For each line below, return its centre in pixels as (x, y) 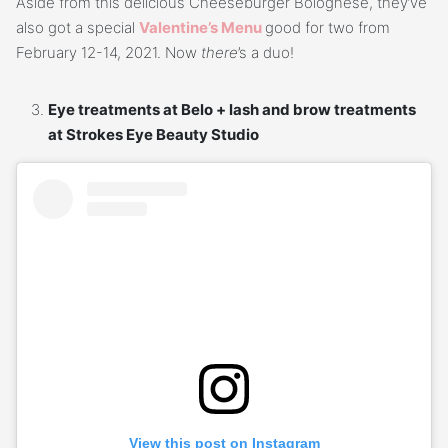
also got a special (77, 28)
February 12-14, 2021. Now (108, 53)
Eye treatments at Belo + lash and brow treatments (232, 110)
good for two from (327, 28)
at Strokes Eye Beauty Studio (153, 135)
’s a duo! (266, 53)
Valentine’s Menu (200, 28)
